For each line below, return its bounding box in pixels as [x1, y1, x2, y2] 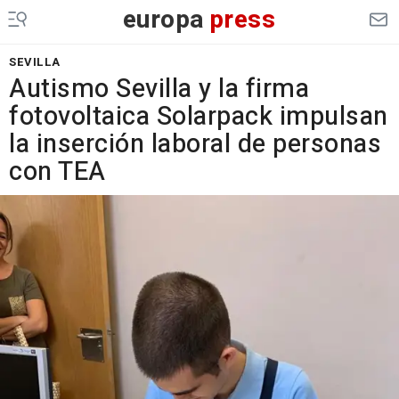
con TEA [9, 153, 106, 191]
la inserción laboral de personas [9, 126, 381, 163]
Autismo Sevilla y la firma [9, 70, 309, 108]
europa [122, 2, 205, 38]
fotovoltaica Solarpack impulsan [9, 98, 388, 135]
